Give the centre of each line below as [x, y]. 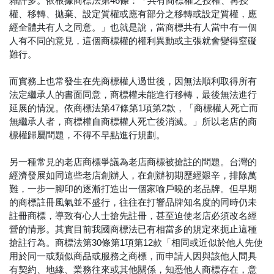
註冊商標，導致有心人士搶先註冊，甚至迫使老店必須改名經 [133, 216]
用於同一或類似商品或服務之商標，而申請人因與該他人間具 [133, 256]
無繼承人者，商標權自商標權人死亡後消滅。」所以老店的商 [133, 122]
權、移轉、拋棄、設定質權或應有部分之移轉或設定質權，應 [133, 14]
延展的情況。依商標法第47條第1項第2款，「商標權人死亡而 [134, 108]
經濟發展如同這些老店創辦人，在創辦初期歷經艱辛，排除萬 [133, 176]
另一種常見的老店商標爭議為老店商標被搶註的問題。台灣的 [133, 162]
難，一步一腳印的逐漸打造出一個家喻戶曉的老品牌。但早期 [133, 189]
